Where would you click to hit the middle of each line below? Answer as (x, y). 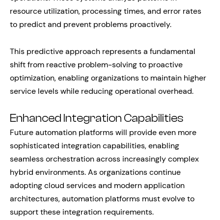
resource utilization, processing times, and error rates (106, 11)
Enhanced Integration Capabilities (97, 118)
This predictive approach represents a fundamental (103, 51)
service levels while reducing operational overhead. (102, 91)
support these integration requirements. (82, 212)
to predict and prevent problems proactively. (91, 24)
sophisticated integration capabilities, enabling (95, 146)
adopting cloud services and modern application (97, 185)
